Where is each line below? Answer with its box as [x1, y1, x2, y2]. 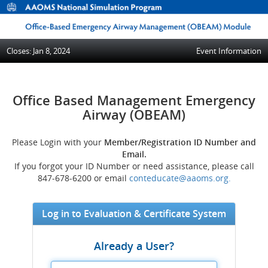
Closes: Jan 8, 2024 [7, 45, 70, 57]
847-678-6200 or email [37, 172, 129, 184]
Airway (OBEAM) [83, 105, 185, 124]
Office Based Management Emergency [13, 91, 255, 109]
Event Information [196, 45, 261, 57]
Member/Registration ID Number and [104, 136, 256, 148]
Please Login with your [12, 136, 104, 148]
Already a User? [94, 239, 174, 254]
